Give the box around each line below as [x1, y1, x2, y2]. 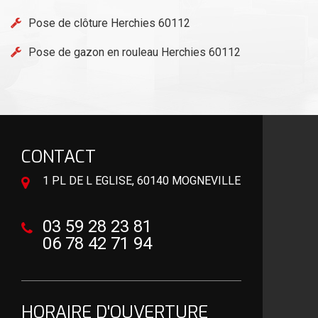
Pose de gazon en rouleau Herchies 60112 [28, 45, 241, 59]
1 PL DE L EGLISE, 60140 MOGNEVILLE [43, 173, 241, 187]
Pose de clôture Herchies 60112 [28, 16, 190, 30]
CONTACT [21, 145, 96, 168]
